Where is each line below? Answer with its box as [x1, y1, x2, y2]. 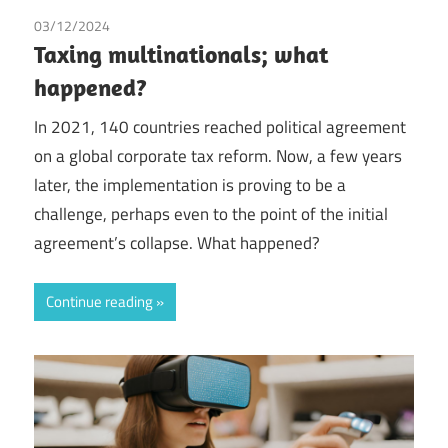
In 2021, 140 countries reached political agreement [34, 113, 406, 140]
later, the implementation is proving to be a [34, 171, 346, 198]
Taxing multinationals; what [34, 39, 328, 69]
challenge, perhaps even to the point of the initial [34, 200, 388, 227]
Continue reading [46, 290, 153, 313]
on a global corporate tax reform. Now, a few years [34, 142, 402, 169]
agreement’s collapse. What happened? [34, 229, 320, 256]
